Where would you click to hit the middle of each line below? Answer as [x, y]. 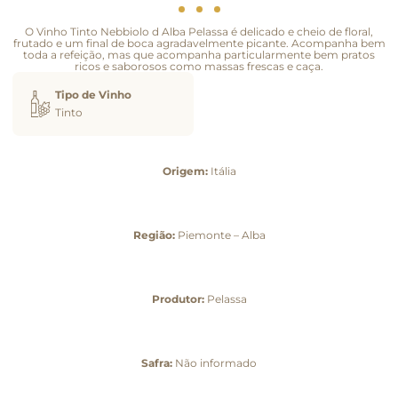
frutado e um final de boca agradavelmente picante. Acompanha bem [199, 43]
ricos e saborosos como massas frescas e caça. [199, 66]
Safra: [157, 362]
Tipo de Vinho [93, 94]
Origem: [185, 171]
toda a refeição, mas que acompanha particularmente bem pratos [199, 54]
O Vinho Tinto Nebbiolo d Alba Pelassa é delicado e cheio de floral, [199, 31]
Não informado [215, 362]
